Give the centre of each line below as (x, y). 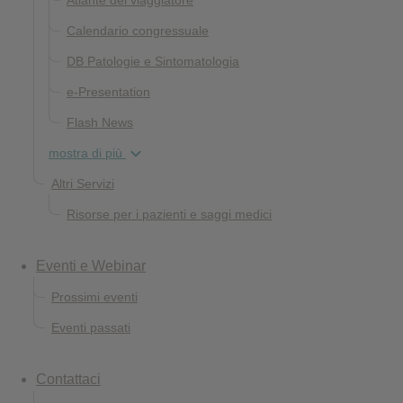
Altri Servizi (83, 184)
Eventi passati (91, 327)
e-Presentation (108, 92)
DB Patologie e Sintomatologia (153, 61)
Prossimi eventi (94, 297)
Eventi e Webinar (91, 266)
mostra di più (87, 153)
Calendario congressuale (138, 31)
